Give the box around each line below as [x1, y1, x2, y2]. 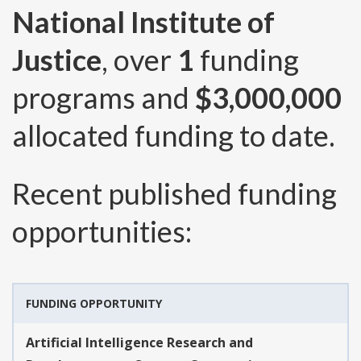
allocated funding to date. [12, 118, 335, 154]
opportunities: [12, 214, 192, 250]
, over [102, 42, 177, 78]
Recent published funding [12, 176, 337, 212]
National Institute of [12, 4, 275, 40]
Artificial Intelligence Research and [26, 334, 253, 352]
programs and [12, 80, 195, 116]
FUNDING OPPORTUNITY [26, 296, 162, 312]
